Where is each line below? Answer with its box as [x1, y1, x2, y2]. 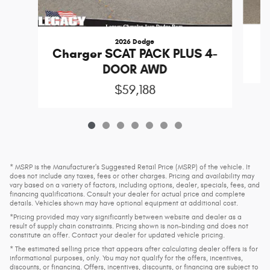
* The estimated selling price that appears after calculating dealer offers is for [10, 244, 258, 253]
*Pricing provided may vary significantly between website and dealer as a [10, 212, 242, 221]
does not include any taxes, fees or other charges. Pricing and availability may [10, 171, 254, 180]
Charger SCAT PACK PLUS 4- [52, 45, 218, 61]
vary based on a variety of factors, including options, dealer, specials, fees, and [10, 180, 260, 189]
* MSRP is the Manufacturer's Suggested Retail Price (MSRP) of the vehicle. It [10, 162, 250, 171]
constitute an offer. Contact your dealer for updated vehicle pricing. [10, 230, 225, 239]
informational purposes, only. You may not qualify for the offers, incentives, [10, 253, 243, 262]
